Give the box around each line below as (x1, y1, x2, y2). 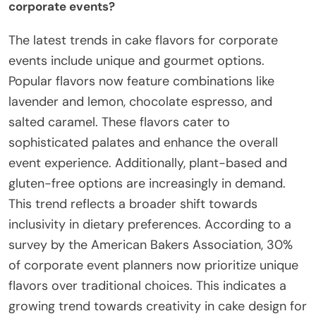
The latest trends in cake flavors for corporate (8, 31, 278, 49)
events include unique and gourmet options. (8, 51, 265, 69)
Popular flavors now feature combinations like (8, 72, 274, 90)
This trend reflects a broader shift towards (8, 195, 257, 212)
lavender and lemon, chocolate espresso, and (8, 92, 272, 110)
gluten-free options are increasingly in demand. (8, 174, 286, 192)
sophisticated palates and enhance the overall (8, 133, 278, 151)
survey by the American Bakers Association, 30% (8, 236, 293, 253)
